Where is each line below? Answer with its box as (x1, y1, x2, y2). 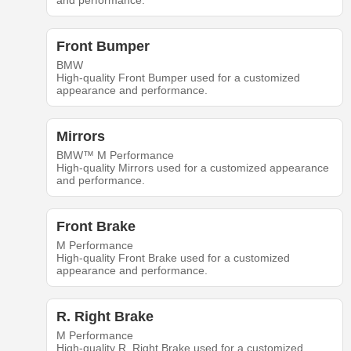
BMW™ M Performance (56, 149, 174, 162)
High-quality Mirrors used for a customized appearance (56, 161, 329, 175)
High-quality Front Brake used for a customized (56, 251, 290, 265)
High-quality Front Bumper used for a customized (56, 71, 300, 85)
